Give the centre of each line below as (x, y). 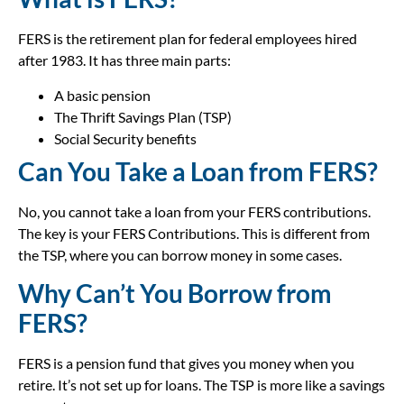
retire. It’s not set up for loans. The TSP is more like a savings (202, 385)
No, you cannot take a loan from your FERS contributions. (194, 211)
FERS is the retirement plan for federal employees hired (188, 39)
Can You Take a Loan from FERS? (198, 171)
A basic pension (102, 95)
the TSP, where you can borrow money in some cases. (180, 254)
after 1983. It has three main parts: (124, 60)
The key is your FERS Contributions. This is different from (194, 233)
